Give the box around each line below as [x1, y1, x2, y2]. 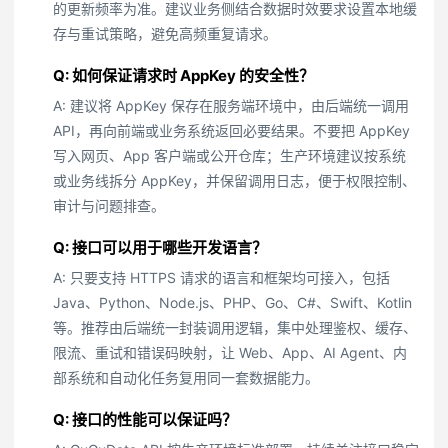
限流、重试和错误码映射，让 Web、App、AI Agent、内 [53, 344, 407, 361]
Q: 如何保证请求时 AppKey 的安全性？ [53, 66, 314, 85]
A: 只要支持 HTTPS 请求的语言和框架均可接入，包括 [53, 269, 390, 286]
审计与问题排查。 [53, 197, 165, 214]
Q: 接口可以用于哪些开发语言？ [53, 238, 267, 257]
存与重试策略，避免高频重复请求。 [53, 25, 277, 42]
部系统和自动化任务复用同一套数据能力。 [53, 369, 319, 386]
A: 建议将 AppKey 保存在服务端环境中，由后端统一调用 [53, 97, 409, 114]
